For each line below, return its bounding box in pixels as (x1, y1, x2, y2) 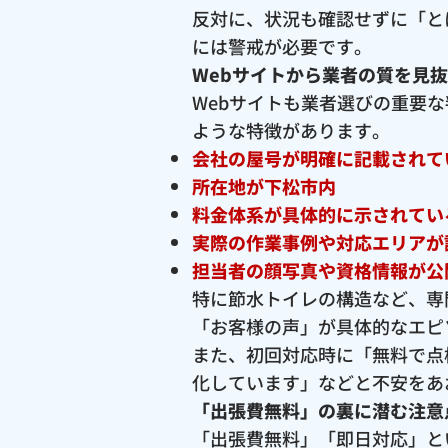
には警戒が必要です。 (192, 33, 372, 60)
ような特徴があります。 (192, 117, 390, 144)
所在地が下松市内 (192, 173, 336, 200)
